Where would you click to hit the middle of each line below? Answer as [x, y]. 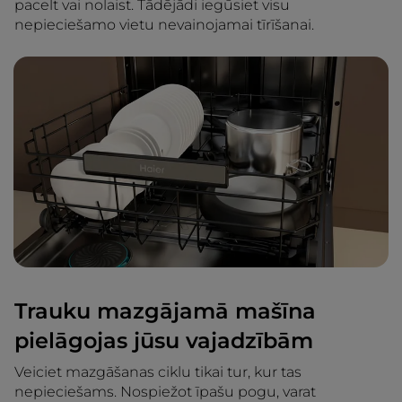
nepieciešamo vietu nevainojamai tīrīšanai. [164, 25]
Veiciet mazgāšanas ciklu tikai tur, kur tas [158, 372]
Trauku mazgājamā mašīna [165, 311]
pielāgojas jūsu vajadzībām [164, 341]
